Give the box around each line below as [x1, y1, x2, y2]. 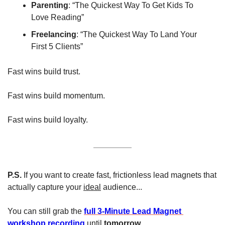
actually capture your [8, 182, 83, 191]
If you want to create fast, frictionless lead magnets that [22, 170, 216, 179]
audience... [101, 182, 142, 191]
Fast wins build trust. [8, 67, 80, 76]
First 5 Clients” [31, 42, 83, 51]
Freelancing [31, 30, 76, 39]
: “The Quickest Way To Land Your [76, 30, 197, 39]
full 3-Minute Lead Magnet [84, 206, 181, 215]
